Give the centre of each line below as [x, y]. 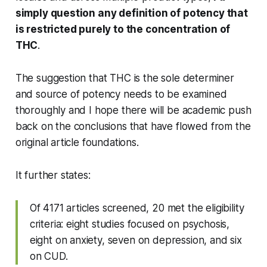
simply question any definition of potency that [131, 13]
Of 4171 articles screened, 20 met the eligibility [137, 208]
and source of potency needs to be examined [121, 94]
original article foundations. [77, 143]
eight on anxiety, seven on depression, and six [136, 240]
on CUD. [49, 257]
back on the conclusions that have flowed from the [133, 127]
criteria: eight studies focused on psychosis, [130, 224]
